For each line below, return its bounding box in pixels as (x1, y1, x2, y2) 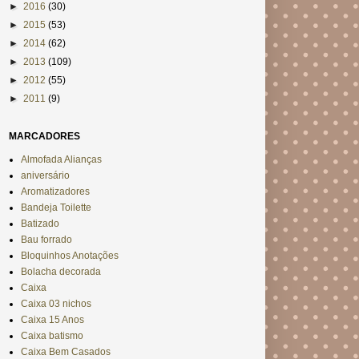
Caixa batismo (21, 330, 83, 342)
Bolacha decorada (21, 266, 101, 278)
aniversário (21, 170, 70, 182)
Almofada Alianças (21, 154, 102, 166)
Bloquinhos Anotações (21, 250, 119, 262)
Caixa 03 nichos (21, 298, 91, 310)
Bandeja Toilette (21, 202, 91, 214)
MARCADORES (9, 131, 80, 143)
